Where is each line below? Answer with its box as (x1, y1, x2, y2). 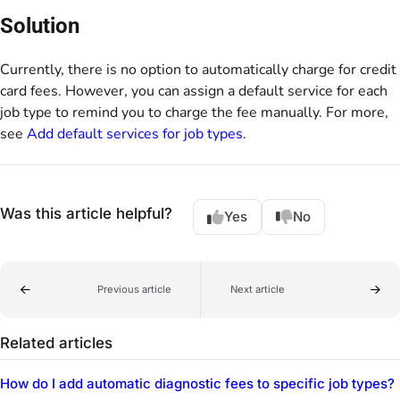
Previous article (96, 283, 171, 296)
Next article (229, 283, 285, 296)
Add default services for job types (27, 123, 243, 144)
